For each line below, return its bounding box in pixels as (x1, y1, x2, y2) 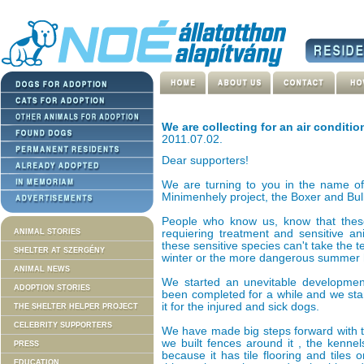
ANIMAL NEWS (14, 265, 70, 273)
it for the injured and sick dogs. (162, 301, 319, 313)
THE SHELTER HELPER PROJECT (14, 302, 138, 310)
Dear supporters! (162, 154, 249, 167)
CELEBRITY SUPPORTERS (14, 321, 112, 329)
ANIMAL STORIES (14, 227, 80, 236)
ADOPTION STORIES (14, 284, 90, 292)
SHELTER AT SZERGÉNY (14, 246, 105, 254)
